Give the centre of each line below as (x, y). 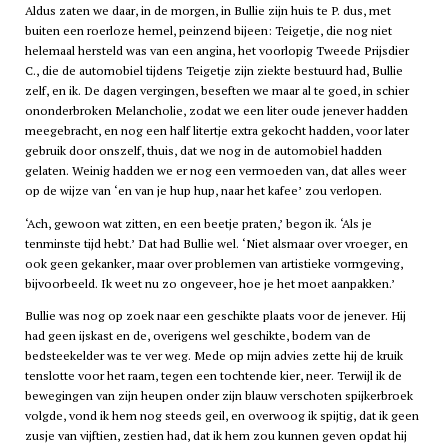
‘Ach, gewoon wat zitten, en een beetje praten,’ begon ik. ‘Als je (198, 223)
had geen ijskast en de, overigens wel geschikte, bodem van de (197, 335)
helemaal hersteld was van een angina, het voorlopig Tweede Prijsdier (216, 51)
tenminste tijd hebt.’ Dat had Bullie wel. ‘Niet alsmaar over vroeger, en (216, 243)
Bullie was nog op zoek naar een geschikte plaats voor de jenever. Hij (215, 315)
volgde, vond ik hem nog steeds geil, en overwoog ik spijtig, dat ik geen (221, 415)
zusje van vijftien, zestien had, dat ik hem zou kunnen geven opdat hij (215, 435)
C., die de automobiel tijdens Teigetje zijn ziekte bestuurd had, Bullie (213, 71)
